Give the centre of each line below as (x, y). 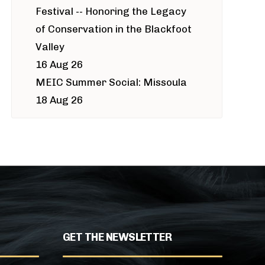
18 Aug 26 (59, 100)
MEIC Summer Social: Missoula (112, 82)
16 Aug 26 (59, 64)
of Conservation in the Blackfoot (114, 29)
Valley (50, 47)
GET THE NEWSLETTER (117, 237)
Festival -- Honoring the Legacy (111, 11)
